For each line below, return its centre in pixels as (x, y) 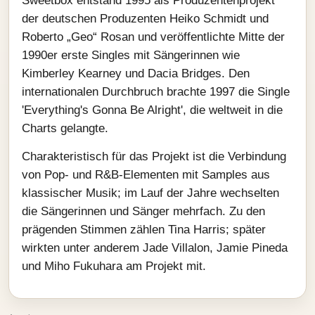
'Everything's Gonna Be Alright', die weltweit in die (152, 110)
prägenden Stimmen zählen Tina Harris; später (144, 230)
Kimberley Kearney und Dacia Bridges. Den (136, 73)
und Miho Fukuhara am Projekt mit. (114, 266)
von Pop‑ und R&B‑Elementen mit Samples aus (146, 175)
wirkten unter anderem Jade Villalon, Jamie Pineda (155, 248)
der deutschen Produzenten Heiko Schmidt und (145, 19)
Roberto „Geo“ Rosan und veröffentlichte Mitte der (153, 37)
